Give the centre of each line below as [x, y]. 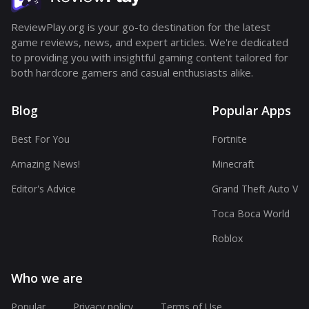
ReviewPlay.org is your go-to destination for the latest [141, 27]
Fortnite [229, 139]
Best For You [40, 139]
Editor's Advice [43, 189]
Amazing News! [46, 164]
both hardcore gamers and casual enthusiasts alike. [132, 73]
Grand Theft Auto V [255, 189]
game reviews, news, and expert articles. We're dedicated [150, 42]
